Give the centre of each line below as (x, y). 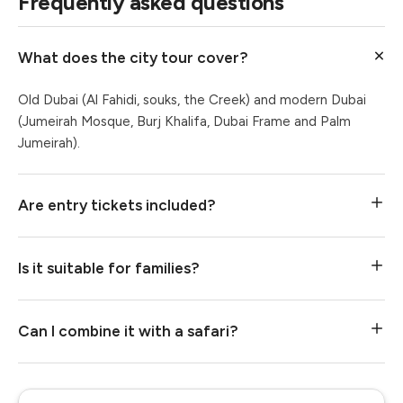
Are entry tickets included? (117, 205)
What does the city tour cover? (133, 58)
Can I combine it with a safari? (128, 331)
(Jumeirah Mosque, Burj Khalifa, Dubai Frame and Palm (184, 121)
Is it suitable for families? (109, 268)
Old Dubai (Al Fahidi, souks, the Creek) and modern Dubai (192, 100)
